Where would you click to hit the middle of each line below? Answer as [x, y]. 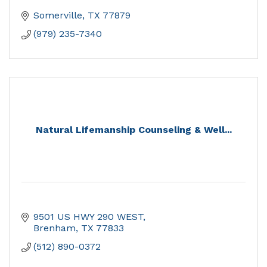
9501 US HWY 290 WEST [88, 217]
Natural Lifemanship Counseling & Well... [133, 130]
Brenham [55, 228]
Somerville [58, 15]
